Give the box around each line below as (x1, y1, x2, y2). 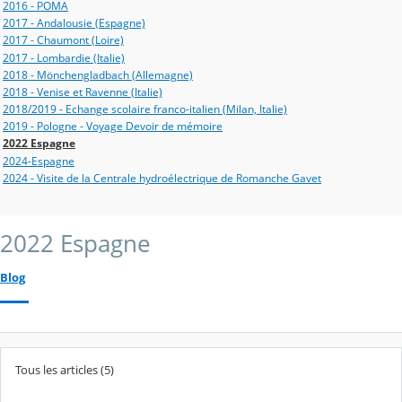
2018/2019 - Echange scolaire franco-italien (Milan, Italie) (3, 101, 287, 118)
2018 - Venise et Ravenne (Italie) (3, 83, 162, 100)
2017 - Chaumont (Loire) (3, 32, 124, 48)
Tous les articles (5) (15, 362, 114, 379)
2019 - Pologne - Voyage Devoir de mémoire (3, 118, 223, 135)
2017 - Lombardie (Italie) (3, 49, 125, 66)
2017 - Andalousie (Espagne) (3, 15, 145, 31)
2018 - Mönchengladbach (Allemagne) (3, 66, 193, 83)
